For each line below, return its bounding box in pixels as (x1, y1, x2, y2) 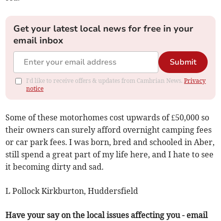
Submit (169, 57, 196, 68)
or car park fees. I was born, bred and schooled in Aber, (5, 137, 215, 147)
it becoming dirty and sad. (5, 162, 104, 172)
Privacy (184, 77, 206, 85)
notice (26, 85, 44, 93)
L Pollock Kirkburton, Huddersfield (5, 186, 139, 196)
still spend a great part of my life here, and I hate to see (5, 149, 214, 160)
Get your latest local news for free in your (13, 23, 194, 35)
